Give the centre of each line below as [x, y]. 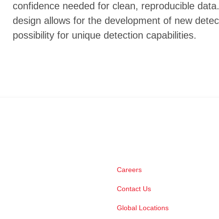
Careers [129, 170]
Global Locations [143, 208]
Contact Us [134, 189]
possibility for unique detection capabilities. [104, 35]
